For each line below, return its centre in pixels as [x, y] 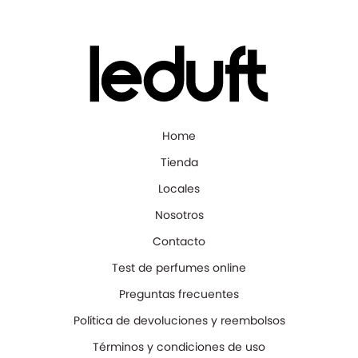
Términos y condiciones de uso [179, 346]
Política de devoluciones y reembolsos [179, 320]
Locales [179, 188]
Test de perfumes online [179, 267]
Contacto [179, 241]
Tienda [179, 162]
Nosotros [179, 215]
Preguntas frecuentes [179, 294]
